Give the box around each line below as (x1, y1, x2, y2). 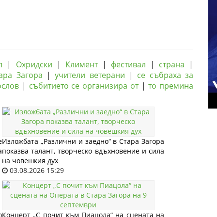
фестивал (110, 59, 146, 70)
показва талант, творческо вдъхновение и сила (2, 146, 164, 155)
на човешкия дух (2, 156, 58, 165)
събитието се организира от (29, 80, 139, 91)
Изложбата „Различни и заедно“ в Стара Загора (2, 137, 164, 146)
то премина (148, 80, 194, 91)
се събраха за (137, 70, 194, 80)
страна (159, 59, 185, 70)
